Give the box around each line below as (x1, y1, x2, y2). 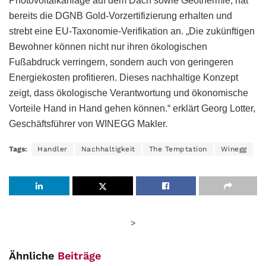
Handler (37, 144, 68, 153)
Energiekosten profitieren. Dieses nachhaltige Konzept (9, 72, 238, 83)
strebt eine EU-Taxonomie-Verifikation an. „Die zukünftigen (9, 26, 255, 36)
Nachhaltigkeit (81, 144, 135, 153)
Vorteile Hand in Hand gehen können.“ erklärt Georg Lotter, (9, 103, 255, 113)
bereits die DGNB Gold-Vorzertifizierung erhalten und (9, 10, 232, 21)
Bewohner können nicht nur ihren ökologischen (9, 41, 207, 52)
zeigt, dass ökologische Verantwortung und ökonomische (9, 87, 248, 98)
